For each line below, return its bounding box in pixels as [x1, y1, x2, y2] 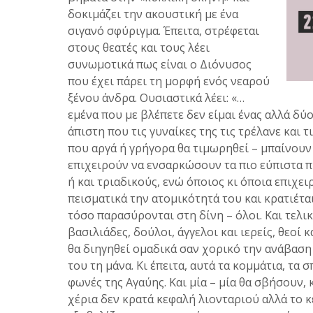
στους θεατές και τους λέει [68, 39, 210, 55]
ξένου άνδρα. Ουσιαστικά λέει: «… [68, 89, 245, 105]
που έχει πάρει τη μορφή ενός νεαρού [68, 73, 270, 89]
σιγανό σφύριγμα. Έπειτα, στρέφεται [68, 22, 259, 38]
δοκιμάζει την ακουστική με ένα [68, 6, 238, 22]
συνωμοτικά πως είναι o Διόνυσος [68, 56, 252, 72]
